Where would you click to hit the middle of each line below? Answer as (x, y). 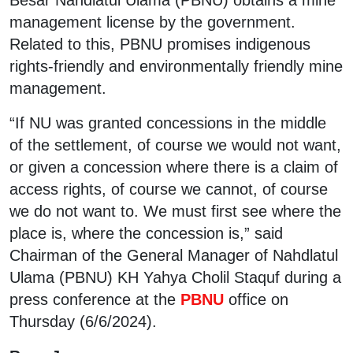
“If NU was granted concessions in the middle (168, 123)
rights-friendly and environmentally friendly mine (176, 66)
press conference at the (93, 299)
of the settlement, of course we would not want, (175, 145)
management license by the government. (152, 22)
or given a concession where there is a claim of (174, 167)
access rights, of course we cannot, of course (169, 189)
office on (258, 299)
